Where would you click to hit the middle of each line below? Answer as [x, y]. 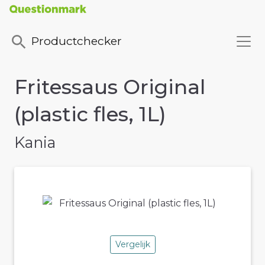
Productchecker [77, 41]
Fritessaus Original [110, 87]
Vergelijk [132, 245]
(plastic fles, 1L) [90, 114]
